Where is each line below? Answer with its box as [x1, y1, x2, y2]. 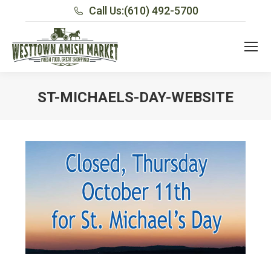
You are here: [135, 109, 198, 122]
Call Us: [88, 4, 124, 17]
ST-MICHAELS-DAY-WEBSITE [38, 88, 233, 106]
